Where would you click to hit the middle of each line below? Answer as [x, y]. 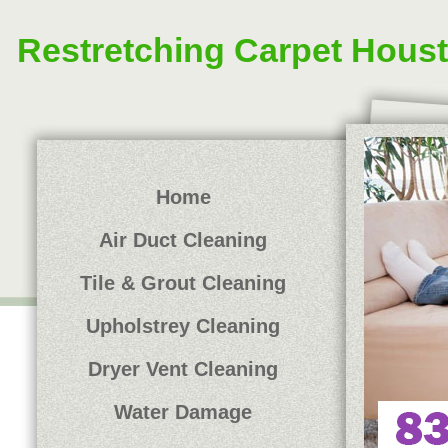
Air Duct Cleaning [183, 240]
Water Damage [183, 412]
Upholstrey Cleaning [183, 326]
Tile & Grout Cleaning [183, 283]
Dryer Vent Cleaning [183, 369]
